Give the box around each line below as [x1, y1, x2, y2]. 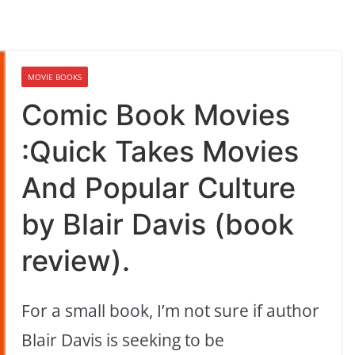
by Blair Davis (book [21, 207, 295, 242]
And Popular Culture [21, 170, 296, 206]
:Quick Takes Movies [21, 134, 300, 170]
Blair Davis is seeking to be [21, 329, 225, 352]
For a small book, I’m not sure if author [21, 300, 320, 323]
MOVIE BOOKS [28, 71, 82, 83]
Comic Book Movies [21, 97, 291, 133]
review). [21, 243, 131, 279]
